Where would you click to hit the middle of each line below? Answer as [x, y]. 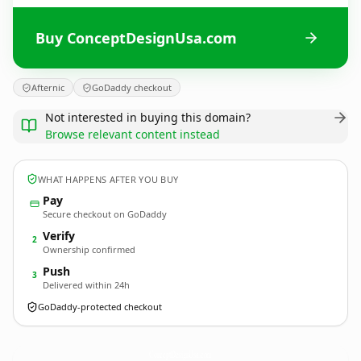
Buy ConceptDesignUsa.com [136, 37]
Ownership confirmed [89, 249]
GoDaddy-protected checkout [100, 307]
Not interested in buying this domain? [148, 117]
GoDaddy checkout [132, 87]
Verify [59, 236]
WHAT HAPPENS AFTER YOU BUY [108, 179]
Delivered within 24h [86, 285]
